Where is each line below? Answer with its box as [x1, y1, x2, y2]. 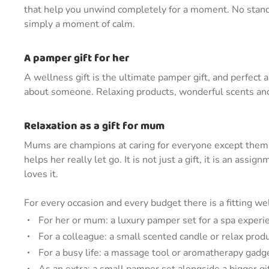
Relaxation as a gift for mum [24, 118, 165, 134]
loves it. [24, 168, 58, 181]
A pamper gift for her [24, 50, 129, 67]
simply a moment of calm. [24, 17, 135, 31]
